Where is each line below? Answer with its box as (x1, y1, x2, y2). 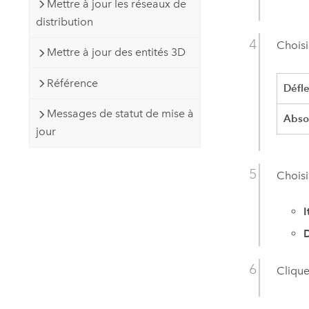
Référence (46, 76, 98, 90)
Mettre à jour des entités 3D (46, 46, 186, 59)
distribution (35, 14, 93, 28)
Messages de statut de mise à (46, 107, 194, 121)
